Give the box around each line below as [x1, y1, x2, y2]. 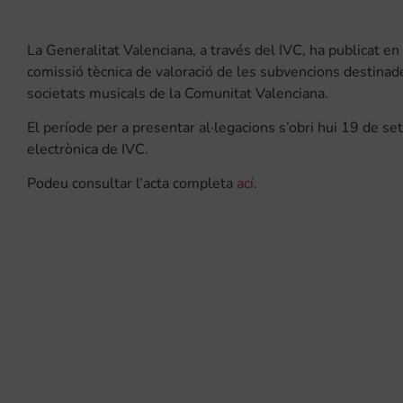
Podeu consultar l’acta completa [27, 174, 237, 194]
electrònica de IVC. [27, 139, 148, 160]
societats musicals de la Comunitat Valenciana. [27, 84, 328, 104]
